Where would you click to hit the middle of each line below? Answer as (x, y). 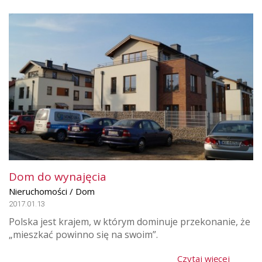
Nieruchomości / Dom (52, 192)
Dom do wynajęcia (58, 177)
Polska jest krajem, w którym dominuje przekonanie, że (130, 222)
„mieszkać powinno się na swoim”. (83, 235)
